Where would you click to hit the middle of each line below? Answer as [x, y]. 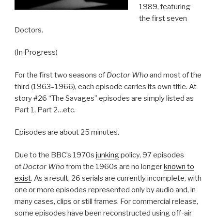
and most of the [175, 75]
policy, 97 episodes [152, 155]
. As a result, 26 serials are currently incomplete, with [116, 178]
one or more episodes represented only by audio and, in [105, 190]
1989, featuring [164, 7]
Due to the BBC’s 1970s [55, 155]
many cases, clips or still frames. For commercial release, [106, 201]
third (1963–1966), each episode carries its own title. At [106, 86]
